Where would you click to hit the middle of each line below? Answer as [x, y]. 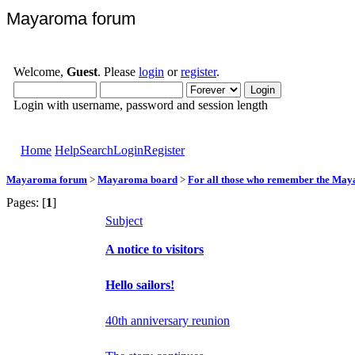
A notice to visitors [155, 249]
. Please [118, 72]
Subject [124, 220]
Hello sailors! [140, 284]
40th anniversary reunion [168, 320]
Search [96, 150]
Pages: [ [26, 202]
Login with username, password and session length [141, 105]
